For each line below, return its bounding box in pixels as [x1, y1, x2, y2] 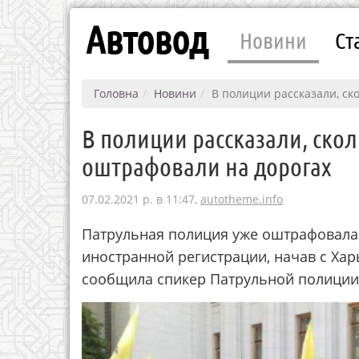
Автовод [86, 16, 208, 61]
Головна [94, 86, 139, 101]
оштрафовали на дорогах [82, 151, 332, 182]
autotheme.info [200, 192, 283, 207]
